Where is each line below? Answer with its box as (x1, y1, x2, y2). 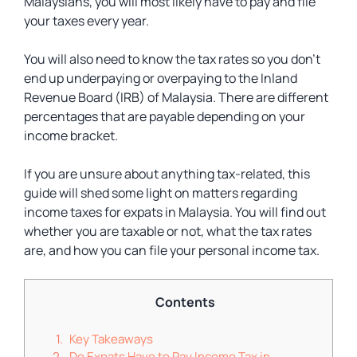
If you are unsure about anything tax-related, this (24, 165, 310, 182)
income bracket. (24, 127, 120, 144)
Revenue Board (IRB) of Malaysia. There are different (24, 88, 328, 106)
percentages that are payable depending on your (24, 108, 305, 125)
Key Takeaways (69, 331, 153, 347)
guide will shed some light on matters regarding (24, 184, 297, 202)
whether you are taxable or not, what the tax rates (24, 222, 312, 240)
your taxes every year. (24, 12, 151, 29)
